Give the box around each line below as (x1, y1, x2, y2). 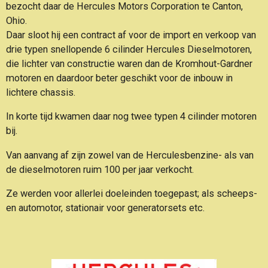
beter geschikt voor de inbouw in (96, 72, 233, 84)
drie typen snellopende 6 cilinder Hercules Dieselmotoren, (6, 44, 252, 56)
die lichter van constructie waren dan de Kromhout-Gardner (6, 58, 252, 70)
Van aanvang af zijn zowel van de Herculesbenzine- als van (6, 149, 254, 161)
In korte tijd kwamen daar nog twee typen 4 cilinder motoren (6, 111, 257, 123)
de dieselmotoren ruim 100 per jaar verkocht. (6, 163, 194, 175)
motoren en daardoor (6, 72, 96, 84)
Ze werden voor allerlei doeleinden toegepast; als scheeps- (6, 188, 257, 200)
